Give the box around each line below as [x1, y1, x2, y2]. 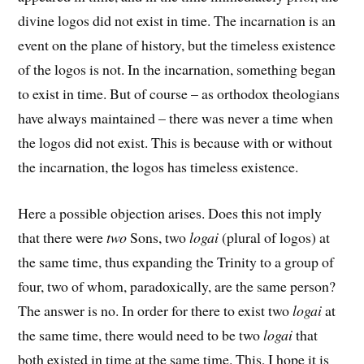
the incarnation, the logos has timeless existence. [18, 156, 299, 176]
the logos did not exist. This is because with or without [18, 132, 333, 152]
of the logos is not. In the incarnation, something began [18, 58, 336, 79]
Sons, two [130, 227, 190, 247]
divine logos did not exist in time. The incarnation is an [18, 10, 336, 30]
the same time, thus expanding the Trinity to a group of [18, 251, 335, 271]
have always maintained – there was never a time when [18, 107, 334, 128]
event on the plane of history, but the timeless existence [18, 34, 336, 54]
